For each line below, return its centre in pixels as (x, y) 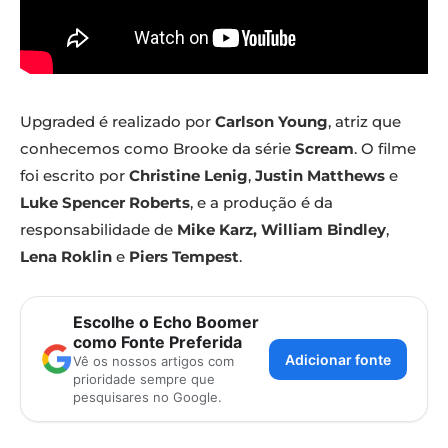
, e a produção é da (261, 203)
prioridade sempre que (144, 379)
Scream (324, 149)
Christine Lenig (188, 176)
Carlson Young (271, 122)
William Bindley (323, 230)
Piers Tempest (184, 257)
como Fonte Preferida (157, 342)
